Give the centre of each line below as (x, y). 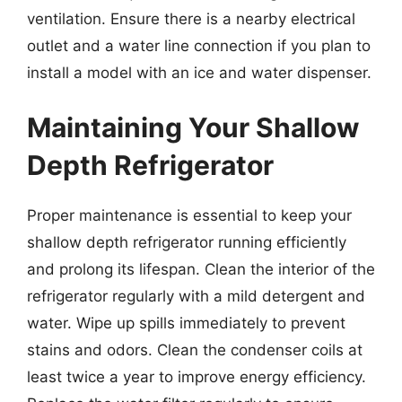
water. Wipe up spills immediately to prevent (186, 323)
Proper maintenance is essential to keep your (189, 215)
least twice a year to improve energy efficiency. (197, 377)
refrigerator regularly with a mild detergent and (196, 296)
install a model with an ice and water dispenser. (199, 72)
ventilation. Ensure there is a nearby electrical (191, 18)
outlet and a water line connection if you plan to (199, 45)
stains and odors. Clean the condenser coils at (195, 350)
